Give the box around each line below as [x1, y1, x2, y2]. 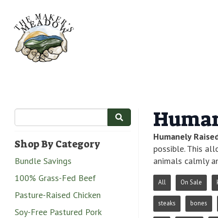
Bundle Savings [15, 155, 72, 166]
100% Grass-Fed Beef [15, 172, 96, 183]
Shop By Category [15, 137, 100, 150]
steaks [158, 199, 176, 208]
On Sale [181, 178, 202, 187]
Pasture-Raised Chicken [15, 189, 101, 200]
